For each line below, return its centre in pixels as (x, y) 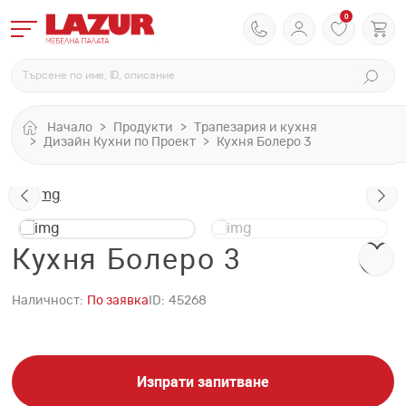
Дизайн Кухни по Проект (120, 143)
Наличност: (48, 301)
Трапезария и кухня (256, 127)
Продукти (143, 127)
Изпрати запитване (203, 382)
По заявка (118, 301)
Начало (70, 127)
